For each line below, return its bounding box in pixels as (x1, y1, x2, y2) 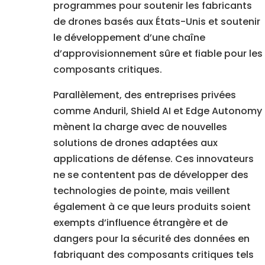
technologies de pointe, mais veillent (53, 184, 230, 198)
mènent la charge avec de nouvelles (53, 120, 227, 134)
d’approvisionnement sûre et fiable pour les (53, 47, 263, 61)
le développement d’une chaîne (53, 31, 205, 45)
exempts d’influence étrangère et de (53, 216, 228, 230)
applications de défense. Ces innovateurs (53, 152, 254, 166)
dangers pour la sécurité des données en (53, 232, 250, 246)
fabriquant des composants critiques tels (53, 248, 254, 262)
